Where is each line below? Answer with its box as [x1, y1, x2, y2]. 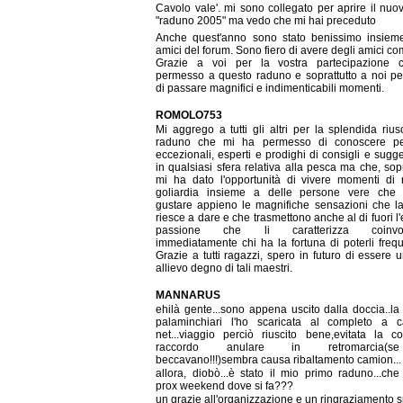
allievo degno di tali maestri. [156, 261, 292, 274]
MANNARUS [156, 289, 220, 302]
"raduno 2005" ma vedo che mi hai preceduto [156, 14, 379, 28]
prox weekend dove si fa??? [156, 380, 293, 392]
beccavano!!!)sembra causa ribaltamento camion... [156, 353, 401, 366]
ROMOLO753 [156, 109, 222, 122]
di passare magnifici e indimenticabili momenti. [156, 81, 384, 94]
